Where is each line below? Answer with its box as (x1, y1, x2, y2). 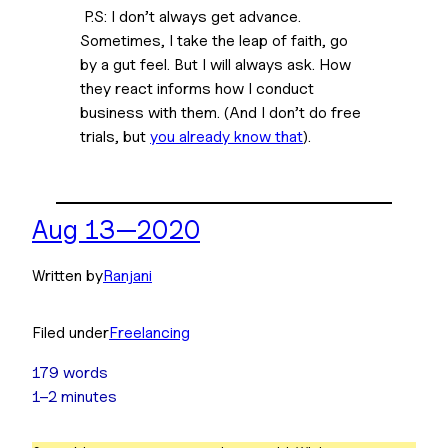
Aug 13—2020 (32, 213, 200, 246)
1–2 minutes (32, 385, 117, 406)
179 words (32, 361, 108, 382)
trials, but (80, 126, 150, 147)
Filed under (32, 321, 109, 342)
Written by (32, 265, 103, 286)
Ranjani (103, 265, 152, 286)
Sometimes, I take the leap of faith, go (80, 30, 348, 51)
